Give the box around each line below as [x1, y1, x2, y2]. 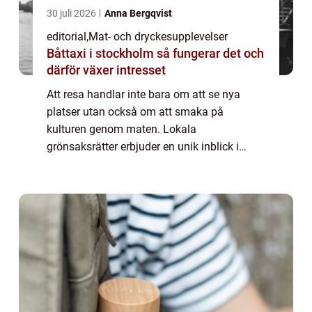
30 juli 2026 [47, 7, 98, 19]
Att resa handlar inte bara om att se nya [47, 87, 240, 101]
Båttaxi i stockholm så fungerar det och [47, 45, 157, 61]
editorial [47, 29, 86, 43]
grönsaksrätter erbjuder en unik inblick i [47, 139, 239, 153]
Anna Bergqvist [104, 7, 172, 19]
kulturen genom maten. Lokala [47, 122, 196, 136]
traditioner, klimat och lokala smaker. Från [47, 157, 251, 171]
